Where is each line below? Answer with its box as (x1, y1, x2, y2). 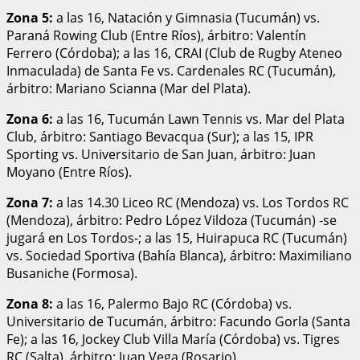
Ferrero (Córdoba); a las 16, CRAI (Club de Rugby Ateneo (6, 43, 342, 62)
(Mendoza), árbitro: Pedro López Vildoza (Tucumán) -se (6, 211, 337, 229)
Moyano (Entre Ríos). (6, 162, 132, 181)
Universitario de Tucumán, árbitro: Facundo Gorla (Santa (6, 312, 350, 330)
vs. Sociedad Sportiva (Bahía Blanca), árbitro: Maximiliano (6, 246, 352, 264)
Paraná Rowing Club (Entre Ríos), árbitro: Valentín (6, 26, 306, 44)
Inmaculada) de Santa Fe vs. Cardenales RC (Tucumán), (6, 61, 336, 80)
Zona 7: (6, 193, 53, 211)
